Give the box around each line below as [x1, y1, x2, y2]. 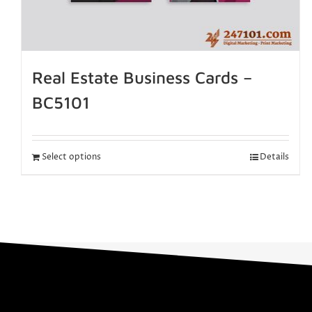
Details [260, 150, 290, 163]
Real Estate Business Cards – [32, 67, 252, 87]
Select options [42, 150, 101, 163]
